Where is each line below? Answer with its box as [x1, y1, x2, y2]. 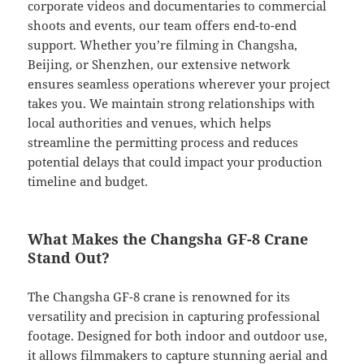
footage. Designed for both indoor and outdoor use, [28, 327, 328, 344]
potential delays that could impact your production [28, 154, 323, 171]
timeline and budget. [28, 173, 149, 190]
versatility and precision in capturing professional [28, 308, 321, 325]
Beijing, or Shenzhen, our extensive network [28, 56, 291, 73]
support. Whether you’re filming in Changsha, [28, 37, 298, 54]
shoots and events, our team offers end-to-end [28, 17, 297, 34]
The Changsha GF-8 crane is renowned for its [28, 288, 291, 305]
